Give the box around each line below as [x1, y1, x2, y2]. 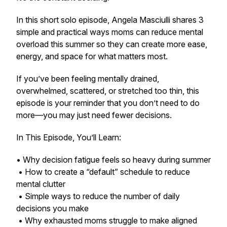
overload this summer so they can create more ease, [16, 39, 207, 49]
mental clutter [16, 179, 65, 189]
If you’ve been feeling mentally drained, [16, 73, 159, 84]
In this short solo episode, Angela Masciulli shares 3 [16, 15, 204, 25]
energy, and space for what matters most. [16, 51, 168, 61]
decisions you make [16, 203, 89, 213]
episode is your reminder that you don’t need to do [16, 98, 200, 108]
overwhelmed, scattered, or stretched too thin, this [16, 86, 199, 96]
